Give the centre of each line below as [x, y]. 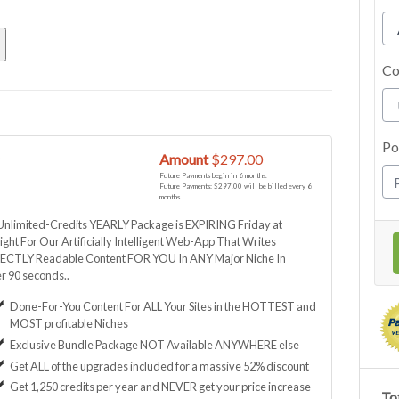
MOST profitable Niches [69, 323]
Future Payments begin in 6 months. [214, 175]
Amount [184, 159]
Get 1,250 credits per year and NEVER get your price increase [160, 387]
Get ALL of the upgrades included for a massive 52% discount [159, 366]
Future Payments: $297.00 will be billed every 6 [236, 186]
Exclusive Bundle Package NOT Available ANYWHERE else [154, 344]
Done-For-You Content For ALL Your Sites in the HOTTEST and [163, 306]
